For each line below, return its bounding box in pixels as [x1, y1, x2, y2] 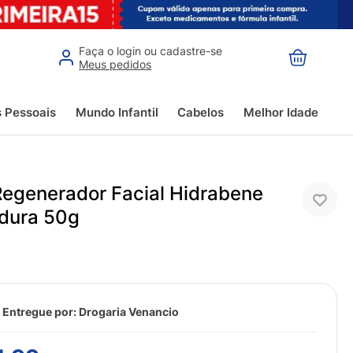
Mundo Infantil [75, 104, 158, 120]
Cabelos [177, 104, 225, 120]
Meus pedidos [79, 57, 152, 71]
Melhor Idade [243, 104, 318, 120]
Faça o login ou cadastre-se [79, 43, 223, 58]
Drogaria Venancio [79, 305, 180, 319]
